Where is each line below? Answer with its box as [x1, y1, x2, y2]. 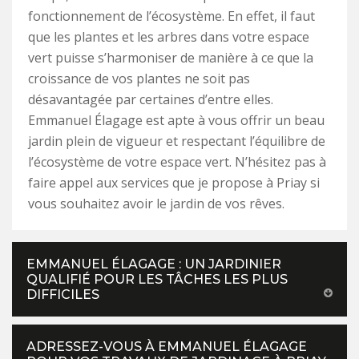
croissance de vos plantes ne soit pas [28, 70, 250, 88]
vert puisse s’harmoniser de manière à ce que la [28, 49, 313, 67]
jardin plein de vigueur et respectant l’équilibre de [28, 132, 325, 151]
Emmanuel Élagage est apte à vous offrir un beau [28, 111, 325, 130]
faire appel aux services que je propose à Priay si [28, 174, 320, 192]
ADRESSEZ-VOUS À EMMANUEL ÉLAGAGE [26, 339, 307, 355]
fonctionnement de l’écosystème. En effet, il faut [28, 7, 315, 26]
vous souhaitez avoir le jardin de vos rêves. [28, 195, 284, 213]
